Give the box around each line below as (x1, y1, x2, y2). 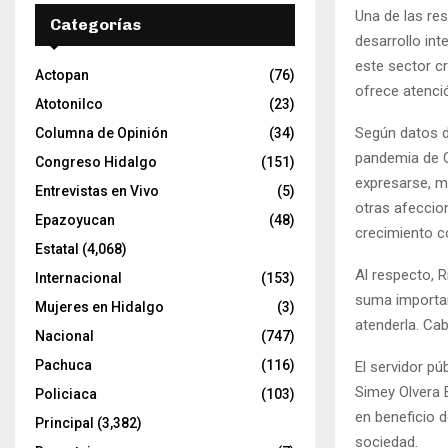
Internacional (35, 270, 122, 286)
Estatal (35, 241, 79, 257)
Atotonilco (35, 96, 103, 112)
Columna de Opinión (35, 125, 168, 141)
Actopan (35, 67, 89, 83)
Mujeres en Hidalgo (35, 299, 164, 315)
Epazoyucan (35, 212, 115, 228)
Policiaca (35, 386, 97, 402)
